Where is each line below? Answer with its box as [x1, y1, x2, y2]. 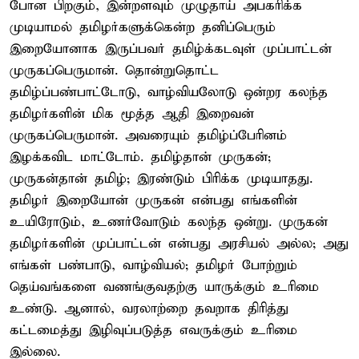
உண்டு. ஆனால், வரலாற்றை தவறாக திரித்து [10, 300, 288, 317]
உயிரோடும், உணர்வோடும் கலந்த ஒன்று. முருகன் [10, 213, 328, 231]
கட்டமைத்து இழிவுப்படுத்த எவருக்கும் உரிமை [10, 321, 297, 339]
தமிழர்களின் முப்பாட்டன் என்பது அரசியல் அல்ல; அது [10, 235, 349, 252]
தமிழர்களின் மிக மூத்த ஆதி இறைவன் [10, 105, 254, 123]
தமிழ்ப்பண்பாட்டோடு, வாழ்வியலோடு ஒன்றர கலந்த [10, 83, 328, 101]
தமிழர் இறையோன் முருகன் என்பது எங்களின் [10, 192, 297, 209]
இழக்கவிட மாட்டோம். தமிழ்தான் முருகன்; [10, 148, 271, 166]
